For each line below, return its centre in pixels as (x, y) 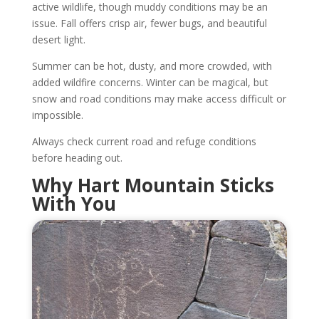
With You (74, 204)
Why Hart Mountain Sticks (153, 185)
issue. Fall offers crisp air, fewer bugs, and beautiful (149, 23)
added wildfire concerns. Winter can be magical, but (150, 83)
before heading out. (77, 158)
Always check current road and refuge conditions (144, 142)
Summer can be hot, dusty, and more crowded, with (152, 66)
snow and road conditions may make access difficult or (159, 99)
